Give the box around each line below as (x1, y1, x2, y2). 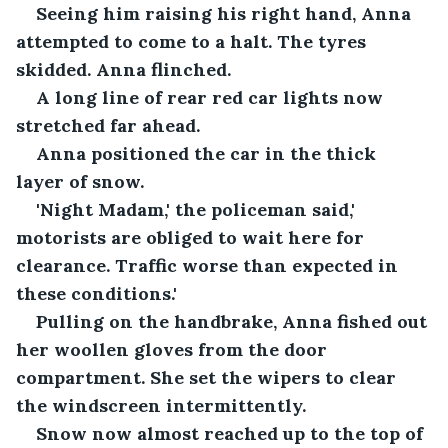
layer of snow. (16, 169, 144, 193)
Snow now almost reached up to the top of (36, 421, 428, 445)
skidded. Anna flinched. (16, 57, 231, 81)
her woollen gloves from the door (16, 337, 332, 361)
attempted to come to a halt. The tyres (16, 29, 371, 53)
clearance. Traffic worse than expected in (16, 253, 403, 277)
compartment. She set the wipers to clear (16, 365, 401, 389)
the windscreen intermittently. (16, 393, 306, 417)
